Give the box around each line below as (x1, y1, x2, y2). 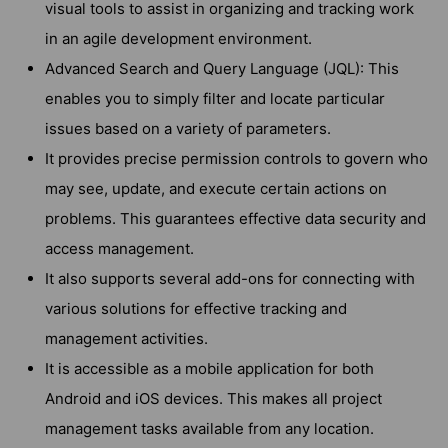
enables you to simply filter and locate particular (45, 88, 385, 108)
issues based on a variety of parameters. (45, 118, 331, 138)
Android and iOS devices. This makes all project (45, 388, 382, 408)
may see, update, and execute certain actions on (45, 178, 387, 198)
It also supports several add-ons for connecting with (45, 268, 415, 288)
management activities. (45, 328, 208, 348)
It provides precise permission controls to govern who (45, 148, 428, 168)
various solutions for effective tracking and (45, 298, 347, 318)
